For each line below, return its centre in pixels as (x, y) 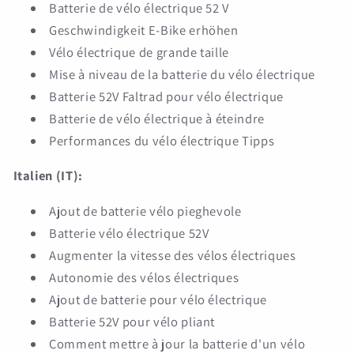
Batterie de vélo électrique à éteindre (157, 118)
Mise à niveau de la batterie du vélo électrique (183, 74)
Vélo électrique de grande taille (139, 52)
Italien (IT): (48, 175)
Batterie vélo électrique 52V (129, 233)
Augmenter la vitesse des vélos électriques (173, 255)
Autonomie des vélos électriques (144, 277)
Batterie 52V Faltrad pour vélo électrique (167, 96)
